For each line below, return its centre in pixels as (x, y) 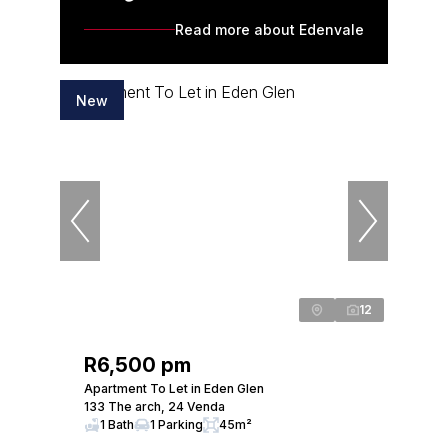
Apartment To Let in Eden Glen (174, 388)
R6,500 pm (137, 365)
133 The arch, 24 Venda (154, 406)
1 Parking (176, 424)
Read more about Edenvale (269, 29)
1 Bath (117, 424)
